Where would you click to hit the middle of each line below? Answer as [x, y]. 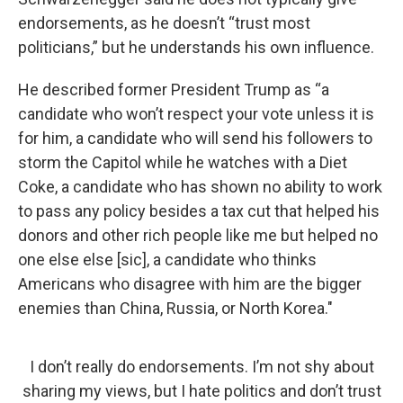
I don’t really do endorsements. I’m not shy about [201, 367]
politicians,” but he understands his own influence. [196, 47]
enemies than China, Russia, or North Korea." [175, 308]
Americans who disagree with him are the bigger [190, 284]
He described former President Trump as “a [174, 90]
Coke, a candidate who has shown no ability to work [200, 187]
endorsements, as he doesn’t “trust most [164, 23]
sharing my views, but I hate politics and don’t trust [201, 391]
